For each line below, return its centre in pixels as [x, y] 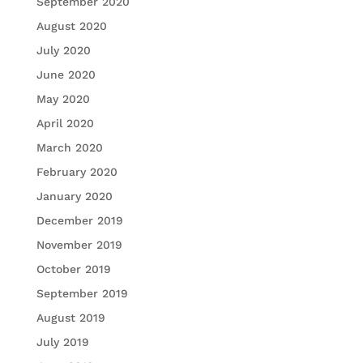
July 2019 [62, 342]
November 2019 [79, 245]
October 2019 [73, 269]
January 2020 [74, 196]
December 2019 [79, 221]
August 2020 [71, 26]
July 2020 [63, 51]
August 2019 [70, 318]
